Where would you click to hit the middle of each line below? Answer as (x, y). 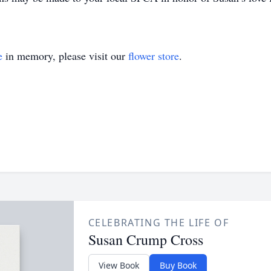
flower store (154, 56)
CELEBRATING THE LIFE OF (158, 223)
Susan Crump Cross (145, 240)
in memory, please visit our (65, 56)
